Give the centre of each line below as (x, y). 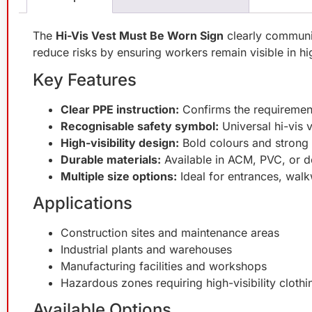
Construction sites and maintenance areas (170, 233)
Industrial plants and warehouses (146, 250)
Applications (83, 203)
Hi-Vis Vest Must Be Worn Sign (140, 35)
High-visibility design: (120, 143)
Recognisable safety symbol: (140, 126)
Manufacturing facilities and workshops (164, 266)
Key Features (85, 80)
